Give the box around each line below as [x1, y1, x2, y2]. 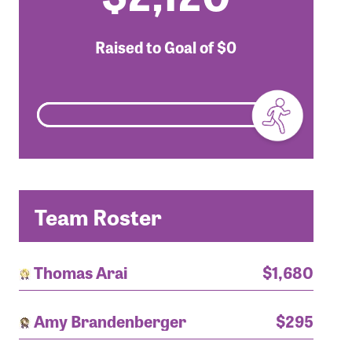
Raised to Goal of [95, 35, 217, 58]
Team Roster [34, 200, 162, 232]
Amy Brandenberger [33, 308, 186, 332]
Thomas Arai [33, 259, 127, 284]
